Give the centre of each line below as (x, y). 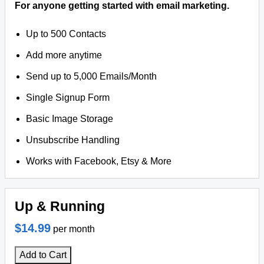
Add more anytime (64, 55)
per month (74, 229)
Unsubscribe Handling (73, 140)
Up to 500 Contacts (66, 34)
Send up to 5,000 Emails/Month (92, 76)
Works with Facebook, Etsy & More (99, 161)
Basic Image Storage (70, 119)
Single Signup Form (68, 98)
